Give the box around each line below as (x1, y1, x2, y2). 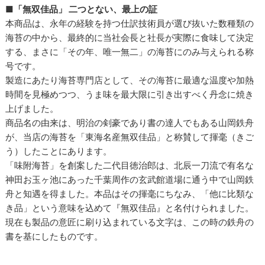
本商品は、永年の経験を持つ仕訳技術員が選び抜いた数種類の (5, 18, 254, 30)
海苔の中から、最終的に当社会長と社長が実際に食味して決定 (5, 32, 254, 44)
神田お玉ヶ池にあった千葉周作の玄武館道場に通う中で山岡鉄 (5, 174, 254, 186)
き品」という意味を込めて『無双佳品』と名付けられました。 (5, 202, 254, 214)
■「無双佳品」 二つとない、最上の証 (5, 4, 158, 15)
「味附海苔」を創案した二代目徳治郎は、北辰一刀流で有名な (5, 160, 254, 172)
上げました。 (5, 103, 59, 115)
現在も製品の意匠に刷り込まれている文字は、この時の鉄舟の (5, 216, 254, 228)
